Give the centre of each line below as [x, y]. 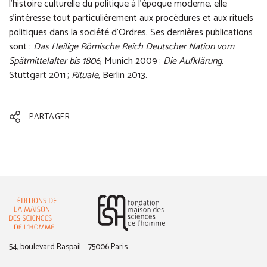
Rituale [85, 75]
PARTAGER [48, 117]
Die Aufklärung [193, 61]
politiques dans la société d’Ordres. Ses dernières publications [131, 32]
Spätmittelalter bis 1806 [55, 61]
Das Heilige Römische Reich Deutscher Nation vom [134, 47]
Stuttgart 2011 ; [40, 75]
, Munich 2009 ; [132, 61]
